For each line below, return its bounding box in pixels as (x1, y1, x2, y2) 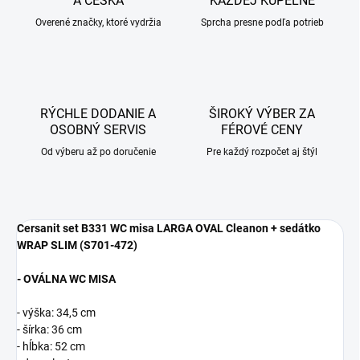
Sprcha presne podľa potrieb (200, 17, 324, 29)
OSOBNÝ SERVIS (50, 122, 146, 138)
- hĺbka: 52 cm (17, 340, 85, 354)
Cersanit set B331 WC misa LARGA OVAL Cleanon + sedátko (17, 222, 321, 235)
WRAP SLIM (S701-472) (17, 239, 137, 252)
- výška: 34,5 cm (17, 306, 96, 320)
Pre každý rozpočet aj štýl (207, 146, 317, 158)
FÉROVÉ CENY (221, 122, 303, 138)
